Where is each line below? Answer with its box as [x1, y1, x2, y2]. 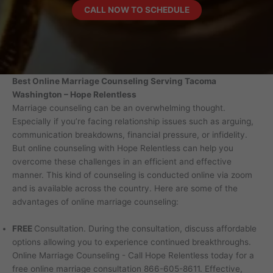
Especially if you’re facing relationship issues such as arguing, [12, 116, 253, 126]
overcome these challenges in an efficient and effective [12, 157, 232, 166]
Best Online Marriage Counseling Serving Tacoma [12, 76, 216, 86]
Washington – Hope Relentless [12, 90, 136, 99]
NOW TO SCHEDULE [107, 4, 190, 15]
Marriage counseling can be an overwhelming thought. [12, 103, 225, 113]
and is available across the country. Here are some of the [12, 183, 238, 193]
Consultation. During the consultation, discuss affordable [34, 223, 257, 233]
